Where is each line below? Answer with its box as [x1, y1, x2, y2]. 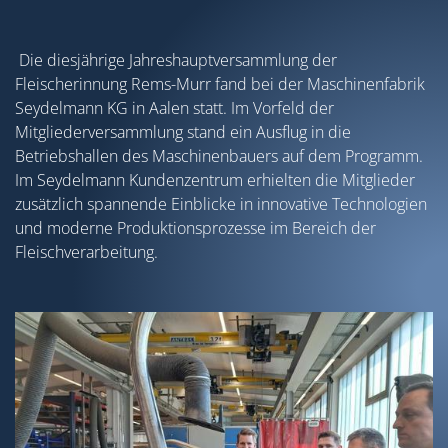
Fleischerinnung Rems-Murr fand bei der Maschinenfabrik [15, 73, 425, 96]
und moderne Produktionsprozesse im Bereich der [15, 217, 376, 240]
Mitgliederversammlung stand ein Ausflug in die [15, 121, 351, 144]
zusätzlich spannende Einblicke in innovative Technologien [15, 193, 427, 216]
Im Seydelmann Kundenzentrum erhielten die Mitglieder [15, 169, 415, 192]
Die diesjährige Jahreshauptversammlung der [15, 49, 337, 72]
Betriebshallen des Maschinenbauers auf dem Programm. [15, 145, 423, 168]
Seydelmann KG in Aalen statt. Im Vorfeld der [15, 97, 334, 120]
